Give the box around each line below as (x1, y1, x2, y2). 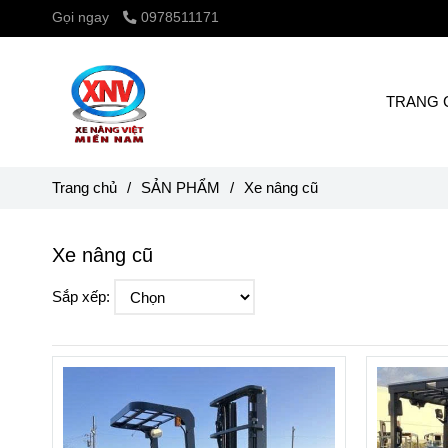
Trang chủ (52, 178, 117, 196)
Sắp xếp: (52, 287, 110, 305)
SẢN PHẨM (141, 178, 220, 196)
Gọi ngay (52, 10, 109, 25)
